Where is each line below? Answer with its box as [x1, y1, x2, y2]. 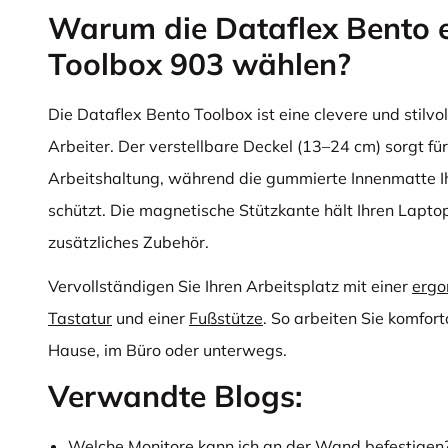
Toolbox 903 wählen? [48, 45, 351, 83]
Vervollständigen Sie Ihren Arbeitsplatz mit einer [48, 276, 412, 296]
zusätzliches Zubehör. [48, 232, 209, 252]
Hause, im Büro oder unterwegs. [48, 340, 287, 360]
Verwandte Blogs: [48, 377, 302, 415]
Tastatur [48, 308, 112, 328]
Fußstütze [189, 308, 263, 328]
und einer [112, 308, 189, 328]
